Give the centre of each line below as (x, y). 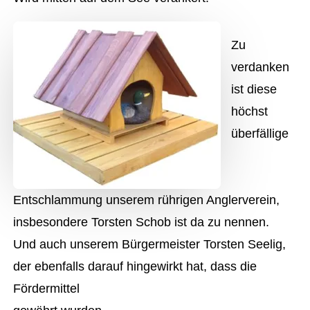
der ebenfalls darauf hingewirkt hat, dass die (135, 266)
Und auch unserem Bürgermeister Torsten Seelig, (150, 244)
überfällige (260, 134)
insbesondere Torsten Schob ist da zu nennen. (142, 222)
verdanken (261, 67)
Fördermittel (47, 289)
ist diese (254, 89)
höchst (250, 111)
